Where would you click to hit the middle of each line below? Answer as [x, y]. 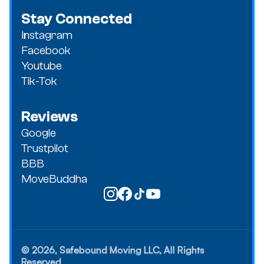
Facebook [46, 50]
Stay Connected [77, 19]
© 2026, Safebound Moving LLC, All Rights [113, 250]
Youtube [42, 65]
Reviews [49, 116]
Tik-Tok [39, 81]
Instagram [47, 35]
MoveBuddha [54, 179]
